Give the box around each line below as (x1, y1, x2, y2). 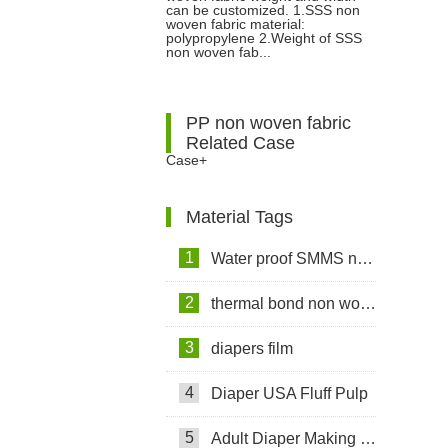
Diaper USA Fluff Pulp (211, 385, 368, 402)
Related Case (186, 133, 295, 153)
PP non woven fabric (186, 113, 351, 133)
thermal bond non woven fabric (211, 295, 360, 312)
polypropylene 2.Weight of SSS (166, 30, 362, 46)
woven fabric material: (166, 16, 305, 32)
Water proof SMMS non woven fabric (211, 250, 357, 267)
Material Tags (186, 207, 293, 227)
